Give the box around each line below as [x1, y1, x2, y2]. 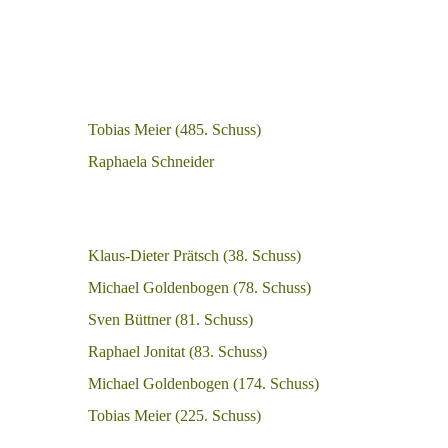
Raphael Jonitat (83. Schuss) [88, 343, 267, 360]
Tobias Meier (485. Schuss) [88, 121, 261, 138]
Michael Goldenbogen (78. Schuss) [88, 279, 311, 296]
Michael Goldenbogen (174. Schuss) [88, 375, 319, 392]
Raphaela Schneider [88, 153, 214, 170]
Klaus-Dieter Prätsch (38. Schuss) [88, 247, 301, 264]
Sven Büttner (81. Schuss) [88, 311, 253, 328]
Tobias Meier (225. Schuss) [88, 407, 261, 424]
